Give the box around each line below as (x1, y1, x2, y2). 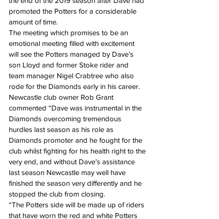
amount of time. (9, 18, 58, 26)
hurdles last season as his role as (9, 125, 115, 134)
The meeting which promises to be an (9, 28, 130, 37)
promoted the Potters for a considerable (9, 7, 138, 16)
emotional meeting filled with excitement (9, 39, 136, 48)
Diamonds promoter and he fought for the (9, 136, 144, 145)
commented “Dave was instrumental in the (9, 104, 144, 112)
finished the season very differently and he (9, 179, 144, 188)
